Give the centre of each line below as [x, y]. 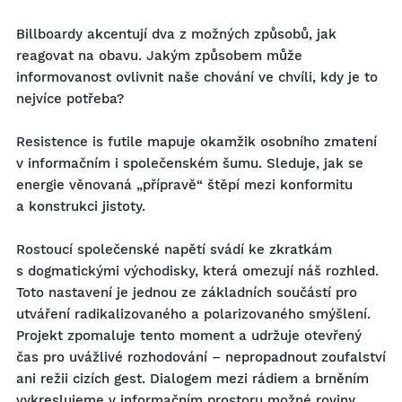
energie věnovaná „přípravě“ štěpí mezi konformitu [184, 185]
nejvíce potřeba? [70, 99]
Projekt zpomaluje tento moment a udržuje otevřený [189, 336]
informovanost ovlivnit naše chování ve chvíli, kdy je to [197, 77]
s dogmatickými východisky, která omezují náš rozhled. [197, 271]
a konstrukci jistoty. [81, 206]
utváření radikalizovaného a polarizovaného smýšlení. [193, 314]
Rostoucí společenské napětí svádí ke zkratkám [174, 249]
